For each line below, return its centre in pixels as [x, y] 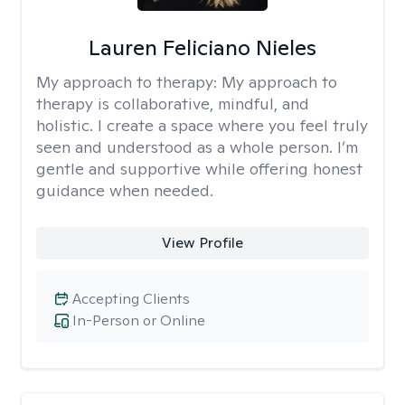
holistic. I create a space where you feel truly [202, 125]
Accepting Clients [131, 299]
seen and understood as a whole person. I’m [197, 147]
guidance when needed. [125, 190]
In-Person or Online [139, 320]
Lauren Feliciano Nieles [202, 47]
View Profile [202, 243]
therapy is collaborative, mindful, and [173, 104]
